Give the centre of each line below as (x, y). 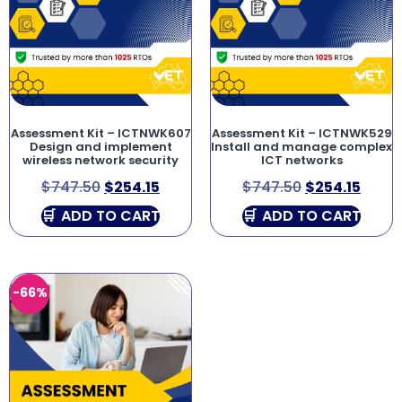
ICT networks (301, 160)
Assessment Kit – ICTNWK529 (301, 133)
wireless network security (100, 160)
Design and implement (100, 146)
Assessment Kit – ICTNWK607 (100, 133)
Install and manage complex (301, 146)
